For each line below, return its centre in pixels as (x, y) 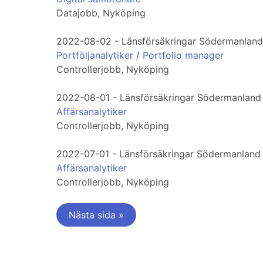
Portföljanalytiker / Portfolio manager (140, 55)
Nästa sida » (96, 215)
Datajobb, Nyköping (101, 13)
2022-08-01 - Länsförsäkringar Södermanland (159, 98)
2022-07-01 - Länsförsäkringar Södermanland (159, 154)
